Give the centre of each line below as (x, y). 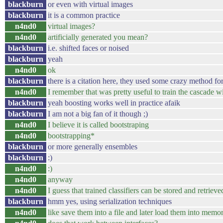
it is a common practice (84, 15)
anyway (60, 179)
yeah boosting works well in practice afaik (114, 103)
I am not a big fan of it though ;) (98, 114)
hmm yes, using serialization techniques (110, 201)
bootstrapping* (71, 136)
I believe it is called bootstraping (98, 125)
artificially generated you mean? (98, 37)
